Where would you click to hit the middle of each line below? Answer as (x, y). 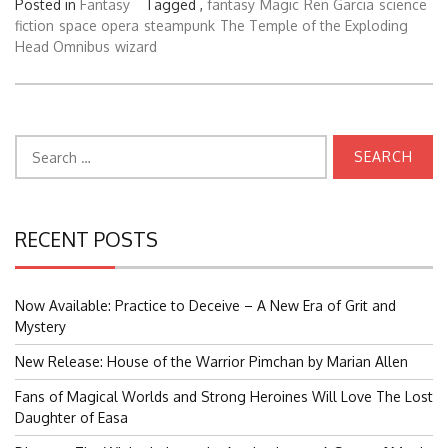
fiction (34, 25)
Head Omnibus (62, 46)
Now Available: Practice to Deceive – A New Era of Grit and (205, 306)
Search (36, 145)
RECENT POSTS (86, 239)
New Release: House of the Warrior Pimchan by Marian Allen (211, 362)
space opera (99, 25)
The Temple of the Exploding (314, 25)
